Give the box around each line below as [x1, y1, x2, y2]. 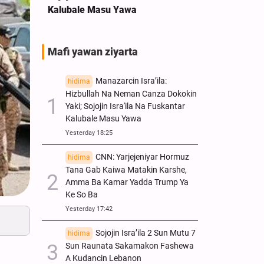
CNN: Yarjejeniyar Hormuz [95, 151, 189, 162]
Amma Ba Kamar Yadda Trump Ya [65, 177, 189, 187]
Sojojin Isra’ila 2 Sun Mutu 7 [95, 227, 196, 238]
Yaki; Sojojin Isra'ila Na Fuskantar [65, 101, 185, 111]
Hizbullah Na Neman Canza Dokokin [65, 88, 197, 99]
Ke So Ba [65, 189, 98, 200]
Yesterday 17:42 [65, 204, 113, 213]
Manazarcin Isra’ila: [95, 75, 167, 86]
